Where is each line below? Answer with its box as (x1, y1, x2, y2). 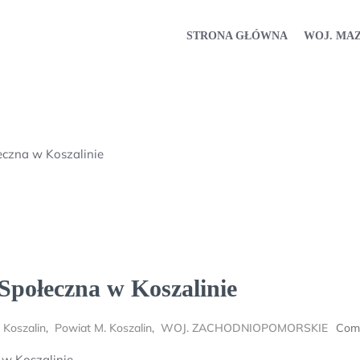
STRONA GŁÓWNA (186, 29, 288, 42)
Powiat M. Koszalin (55, 321, 152, 335)
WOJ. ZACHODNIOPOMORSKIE (161, 321, 328, 335)
